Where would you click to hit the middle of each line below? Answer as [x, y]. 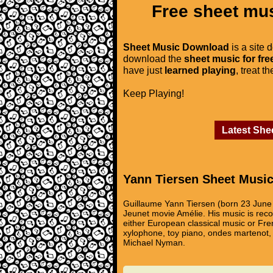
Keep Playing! [154, 93]
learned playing [200, 70]
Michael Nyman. [154, 243]
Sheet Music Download [176, 47]
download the [154, 58]
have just [144, 70]
